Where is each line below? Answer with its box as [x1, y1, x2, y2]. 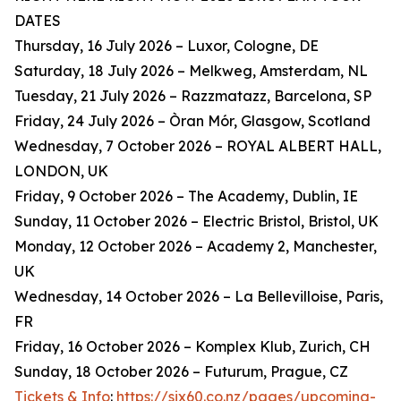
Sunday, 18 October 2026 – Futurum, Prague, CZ [14, 363, 348, 381]
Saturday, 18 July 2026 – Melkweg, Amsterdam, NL [14, 62, 368, 81]
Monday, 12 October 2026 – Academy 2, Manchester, [14, 237, 377, 256]
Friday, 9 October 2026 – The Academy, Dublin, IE [14, 187, 358, 206]
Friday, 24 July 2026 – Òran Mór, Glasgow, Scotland [14, 112, 371, 131]
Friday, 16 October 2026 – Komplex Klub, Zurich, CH [14, 337, 371, 356]
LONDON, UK [14, 162, 108, 181]
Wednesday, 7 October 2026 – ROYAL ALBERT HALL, [14, 137, 381, 156]
